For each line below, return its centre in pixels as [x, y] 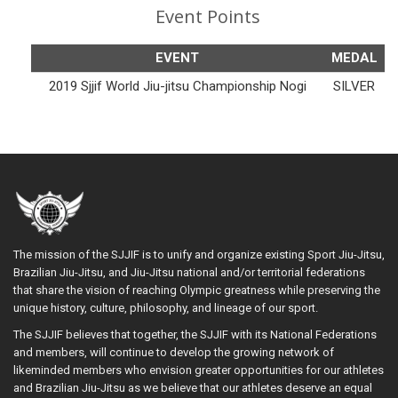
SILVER [354, 86]
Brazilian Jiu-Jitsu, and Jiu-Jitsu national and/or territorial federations [189, 272]
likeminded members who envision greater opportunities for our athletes [199, 370]
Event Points [208, 16]
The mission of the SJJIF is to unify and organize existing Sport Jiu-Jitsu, [199, 254]
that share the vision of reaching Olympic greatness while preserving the [197, 290]
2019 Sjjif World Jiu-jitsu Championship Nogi [177, 86]
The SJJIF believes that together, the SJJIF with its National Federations [195, 334]
